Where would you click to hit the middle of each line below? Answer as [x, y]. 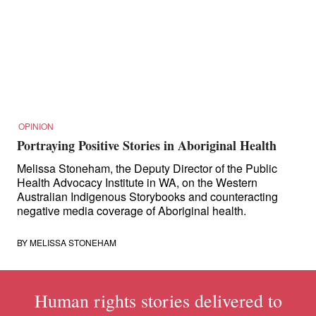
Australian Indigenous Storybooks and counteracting [147, 196]
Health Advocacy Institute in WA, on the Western [137, 182]
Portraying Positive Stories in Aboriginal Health [147, 145]
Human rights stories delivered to [158, 300]
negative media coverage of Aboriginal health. [132, 211]
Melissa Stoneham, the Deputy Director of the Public [147, 168]
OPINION [36, 126]
